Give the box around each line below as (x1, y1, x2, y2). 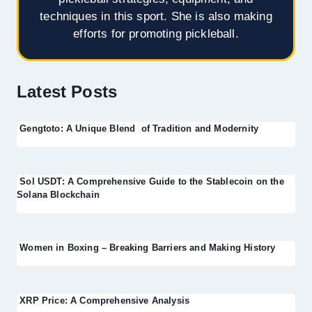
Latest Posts (17, 81, 118, 101)
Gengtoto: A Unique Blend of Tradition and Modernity (17, 123, 259, 134)
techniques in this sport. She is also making (40, 10, 272, 23)
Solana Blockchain (17, 189, 100, 200)
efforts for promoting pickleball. (73, 27, 239, 40)
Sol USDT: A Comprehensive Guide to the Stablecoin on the (17, 176, 284, 187)
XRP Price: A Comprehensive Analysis (17, 295, 190, 306)
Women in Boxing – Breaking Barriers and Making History (17, 242, 276, 253)
